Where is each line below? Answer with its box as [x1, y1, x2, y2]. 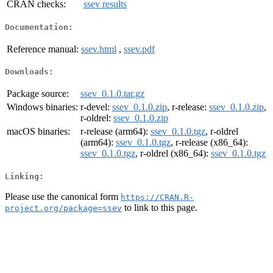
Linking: [5, 171, 44, 181]
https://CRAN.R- [121, 192, 194, 202]
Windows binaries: [7, 102, 78, 113]
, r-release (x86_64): [171, 137, 248, 148]
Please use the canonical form [5, 191, 121, 202]
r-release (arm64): [80, 126, 151, 137]
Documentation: [5, 22, 73, 32]
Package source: [7, 88, 69, 99]
